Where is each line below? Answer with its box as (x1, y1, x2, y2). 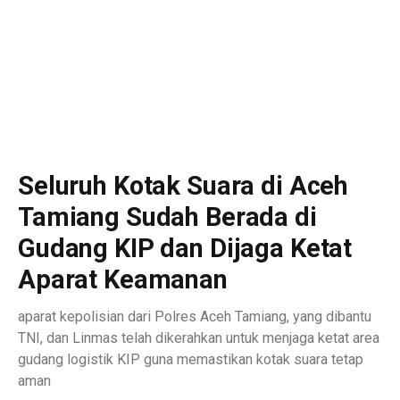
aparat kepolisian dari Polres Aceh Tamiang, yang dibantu (18, 308, 371, 325)
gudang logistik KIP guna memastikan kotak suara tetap (18, 351, 363, 368)
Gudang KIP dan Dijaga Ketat (18, 233, 353, 263)
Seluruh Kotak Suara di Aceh (18, 171, 349, 201)
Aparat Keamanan (18, 264, 228, 295)
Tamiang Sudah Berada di (18, 202, 317, 232)
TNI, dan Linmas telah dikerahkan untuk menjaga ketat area (18, 329, 379, 346)
